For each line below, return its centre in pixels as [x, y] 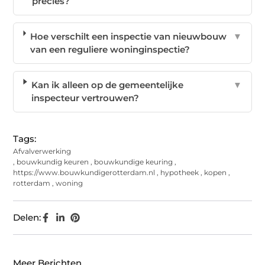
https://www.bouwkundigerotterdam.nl [84, 173]
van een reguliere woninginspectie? [110, 50]
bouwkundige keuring [134, 162]
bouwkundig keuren [53, 162]
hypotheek [180, 173]
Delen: [27, 218]
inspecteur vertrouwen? [85, 98]
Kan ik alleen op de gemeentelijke [107, 85]
